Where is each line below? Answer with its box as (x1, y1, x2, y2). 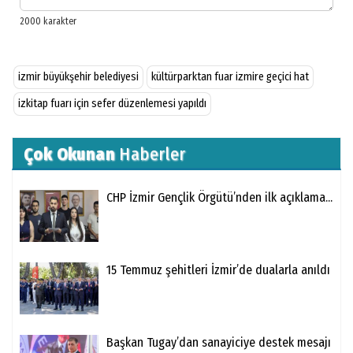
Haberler (115, 143, 186, 165)
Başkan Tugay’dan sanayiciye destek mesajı (106, 334, 331, 350)
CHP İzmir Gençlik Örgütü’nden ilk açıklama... (106, 189, 333, 205)
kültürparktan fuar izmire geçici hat (151, 69, 309, 84)
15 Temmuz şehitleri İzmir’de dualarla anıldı (106, 262, 330, 277)
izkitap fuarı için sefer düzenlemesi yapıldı (18, 96, 206, 110)
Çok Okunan (24, 143, 115, 165)
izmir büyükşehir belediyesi (18, 69, 139, 84)
